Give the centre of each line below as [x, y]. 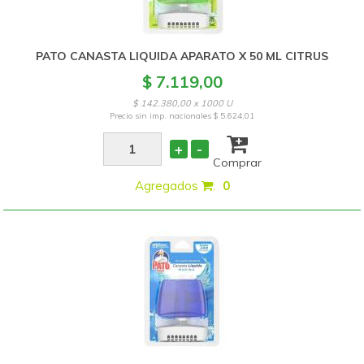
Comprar [237, 162]
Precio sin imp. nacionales [162, 116]
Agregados [168, 186]
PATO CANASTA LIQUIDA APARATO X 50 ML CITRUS [182, 56]
